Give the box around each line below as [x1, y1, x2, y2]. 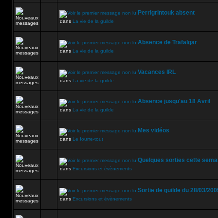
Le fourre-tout [73, 136, 103, 142]
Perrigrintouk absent [138, 9, 195, 16]
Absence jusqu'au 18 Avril [138, 98, 210, 105]
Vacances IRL [138, 69, 176, 75]
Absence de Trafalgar [138, 39, 197, 46]
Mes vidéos [138, 127, 169, 134]
